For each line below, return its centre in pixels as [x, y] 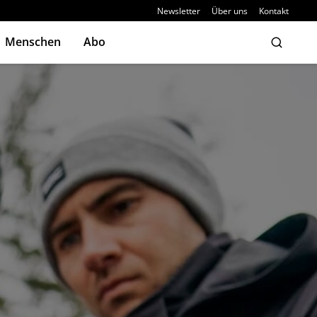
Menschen [33, 42]
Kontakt [274, 11]
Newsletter [179, 11]
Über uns [230, 11]
